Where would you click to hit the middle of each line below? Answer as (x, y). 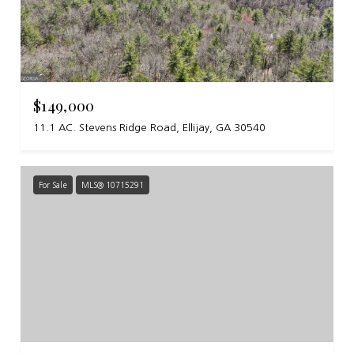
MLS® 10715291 (113, 185)
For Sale (53, 185)
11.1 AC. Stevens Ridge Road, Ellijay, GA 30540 (149, 128)
